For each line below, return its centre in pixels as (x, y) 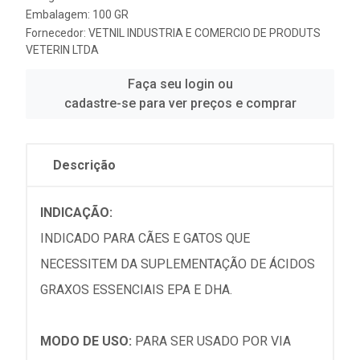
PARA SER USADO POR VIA (211, 342)
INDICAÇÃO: (76, 213)
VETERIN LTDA (62, 50)
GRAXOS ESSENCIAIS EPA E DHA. (136, 290)
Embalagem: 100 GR (77, 15)
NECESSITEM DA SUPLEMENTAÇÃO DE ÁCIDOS (178, 264)
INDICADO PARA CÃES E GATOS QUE (145, 239)
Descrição (84, 166)
